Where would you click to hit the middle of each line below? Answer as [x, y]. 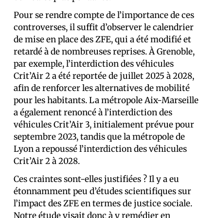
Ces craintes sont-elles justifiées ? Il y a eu [96, 179]
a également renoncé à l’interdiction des [93, 112]
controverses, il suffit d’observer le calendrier [104, 27]
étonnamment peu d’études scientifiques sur [102, 191]
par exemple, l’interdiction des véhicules [94, 64]
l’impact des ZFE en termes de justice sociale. [103, 203]
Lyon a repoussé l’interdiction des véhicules [100, 149]
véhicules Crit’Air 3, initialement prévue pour [104, 124]
